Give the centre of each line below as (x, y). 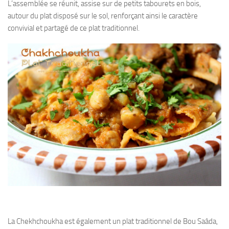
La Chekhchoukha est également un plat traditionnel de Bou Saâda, (113, 221)
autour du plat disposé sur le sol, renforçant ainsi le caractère (103, 16)
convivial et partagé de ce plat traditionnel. (74, 28)
